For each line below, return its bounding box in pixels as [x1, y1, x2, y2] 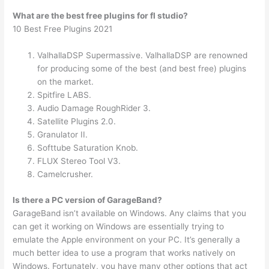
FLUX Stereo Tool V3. [37, 156, 121, 166]
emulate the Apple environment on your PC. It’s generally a [13, 234, 241, 244]
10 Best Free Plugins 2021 [13, 24, 113, 34]
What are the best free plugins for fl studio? [13, 11, 189, 21]
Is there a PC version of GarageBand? [13, 195, 163, 205]
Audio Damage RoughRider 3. [37, 103, 151, 113]
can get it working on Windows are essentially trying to [13, 221, 225, 231]
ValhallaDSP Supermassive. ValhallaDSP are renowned [37, 50, 248, 60]
